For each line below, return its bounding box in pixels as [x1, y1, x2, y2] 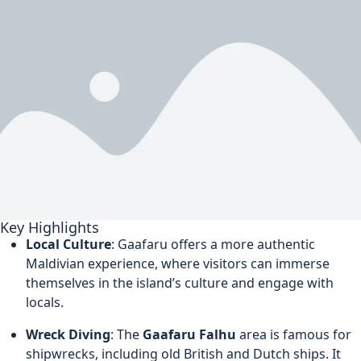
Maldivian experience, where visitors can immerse [26, 255, 330, 273]
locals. [26, 293, 64, 312]
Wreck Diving [26, 326, 110, 344]
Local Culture [26, 235, 111, 254]
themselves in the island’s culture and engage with [26, 274, 334, 293]
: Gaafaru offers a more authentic [111, 235, 315, 254]
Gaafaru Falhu [143, 326, 236, 344]
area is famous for [236, 326, 351, 344]
